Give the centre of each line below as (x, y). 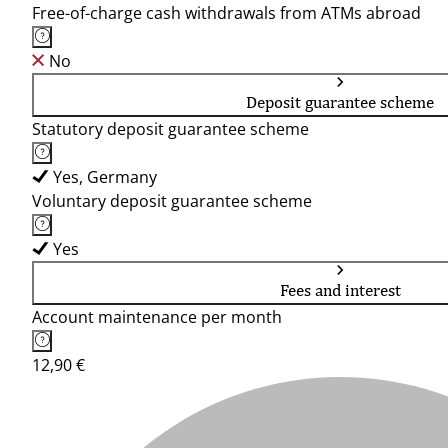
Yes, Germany (105, 177)
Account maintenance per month (157, 317)
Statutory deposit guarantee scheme (170, 129)
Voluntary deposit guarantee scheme (172, 201)
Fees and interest (340, 290)
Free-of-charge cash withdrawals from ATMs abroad (226, 13)
